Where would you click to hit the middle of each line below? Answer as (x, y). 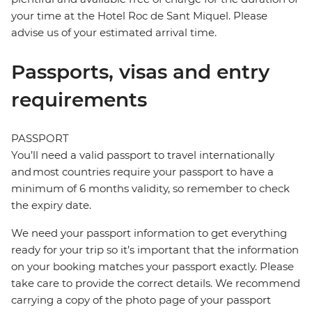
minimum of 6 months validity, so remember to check (150, 189)
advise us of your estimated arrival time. (114, 33)
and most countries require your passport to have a (142, 172)
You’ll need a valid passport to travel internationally (143, 155)
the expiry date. (51, 205)
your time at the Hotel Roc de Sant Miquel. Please (139, 16)
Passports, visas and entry (140, 72)
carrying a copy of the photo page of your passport (141, 300)
